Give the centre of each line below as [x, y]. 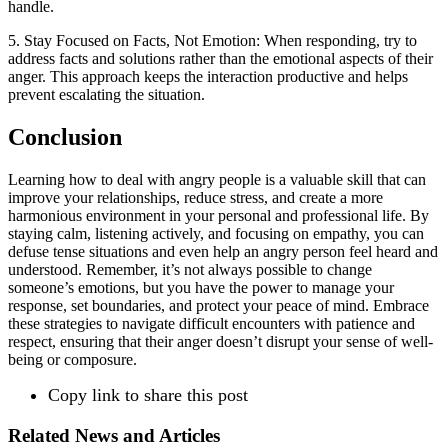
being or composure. [72, 359]
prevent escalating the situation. [106, 95]
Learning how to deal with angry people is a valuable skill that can [217, 179]
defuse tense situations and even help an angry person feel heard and [223, 251]
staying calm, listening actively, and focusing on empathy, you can [216, 233]
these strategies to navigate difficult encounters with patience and [211, 323]
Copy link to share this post [148, 394]
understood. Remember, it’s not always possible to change [190, 269]
